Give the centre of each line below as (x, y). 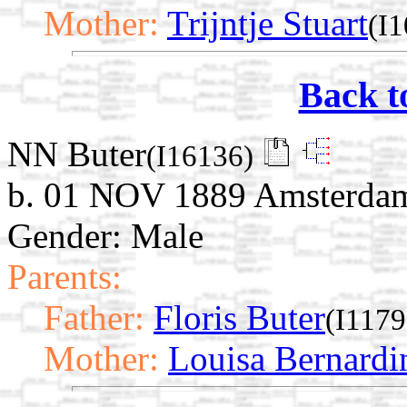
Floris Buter (239, 317)
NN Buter (77, 154)
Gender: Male (105, 235)
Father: (94, 317)
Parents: (65, 276)
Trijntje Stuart (268, 24)
